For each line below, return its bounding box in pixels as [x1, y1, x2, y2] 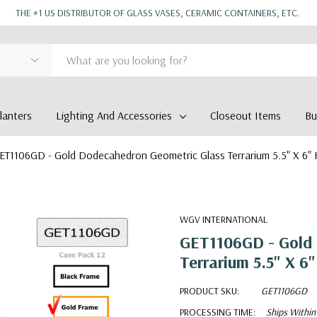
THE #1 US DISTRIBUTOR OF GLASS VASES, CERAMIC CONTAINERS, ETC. [16, 6, 301, 19]
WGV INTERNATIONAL [180, 213, 267, 226]
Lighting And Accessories [56, 108, 173, 122]
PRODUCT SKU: [180, 284, 239, 297]
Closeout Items [209, 108, 281, 122]
